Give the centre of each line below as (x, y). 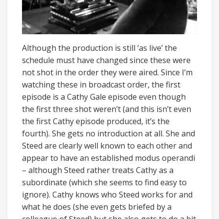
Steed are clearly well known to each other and (107, 145)
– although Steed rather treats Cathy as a (98, 170)
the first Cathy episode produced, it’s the (96, 121)
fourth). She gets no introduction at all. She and (109, 133)
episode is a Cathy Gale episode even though (104, 97)
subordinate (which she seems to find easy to (104, 182)
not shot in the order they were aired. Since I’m (107, 72)
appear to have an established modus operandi (109, 158)
